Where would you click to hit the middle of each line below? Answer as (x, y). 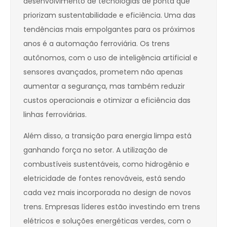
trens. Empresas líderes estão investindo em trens (112, 207)
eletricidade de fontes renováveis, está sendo (104, 179)
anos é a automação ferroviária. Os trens (97, 44)
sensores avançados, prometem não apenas (103, 72)
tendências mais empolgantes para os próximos (109, 30)
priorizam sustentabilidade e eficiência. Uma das (109, 15)
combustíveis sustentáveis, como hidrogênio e (106, 164)
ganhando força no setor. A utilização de (96, 150)
